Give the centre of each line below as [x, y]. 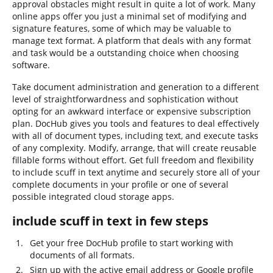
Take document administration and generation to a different [136, 87]
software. [31, 65]
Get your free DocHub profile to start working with [132, 243]
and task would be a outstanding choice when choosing [126, 53]
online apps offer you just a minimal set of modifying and [129, 16]
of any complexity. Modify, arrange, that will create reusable [134, 148]
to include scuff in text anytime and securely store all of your [136, 172]
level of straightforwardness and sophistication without [125, 99]
